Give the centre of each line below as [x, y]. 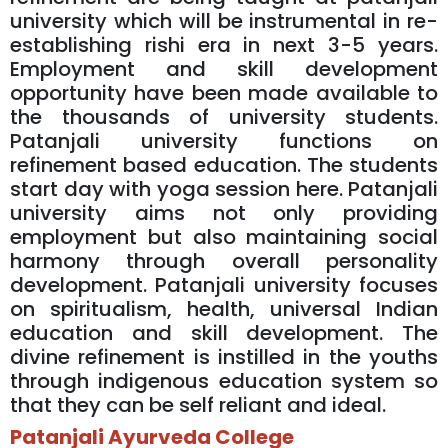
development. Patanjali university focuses [224, 284]
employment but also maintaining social [224, 236]
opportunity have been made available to [224, 92]
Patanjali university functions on [224, 140]
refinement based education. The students [224, 164]
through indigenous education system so [224, 380]
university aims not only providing [224, 212]
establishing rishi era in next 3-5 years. [224, 44]
